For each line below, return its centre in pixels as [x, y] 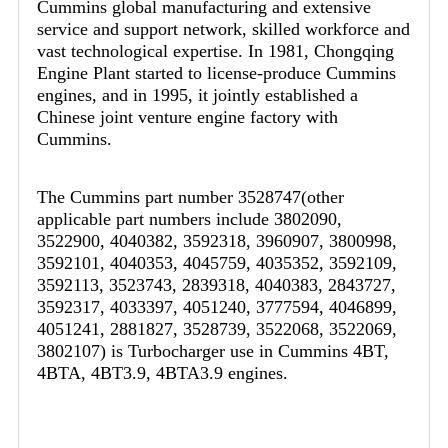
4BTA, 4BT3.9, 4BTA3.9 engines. [162, 373]
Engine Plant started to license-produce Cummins [216, 73]
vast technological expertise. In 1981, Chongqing [215, 51]
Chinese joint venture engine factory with [187, 117]
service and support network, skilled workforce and [223, 29]
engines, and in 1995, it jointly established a [197, 95]
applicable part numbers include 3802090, [189, 219]
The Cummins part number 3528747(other [190, 197]
